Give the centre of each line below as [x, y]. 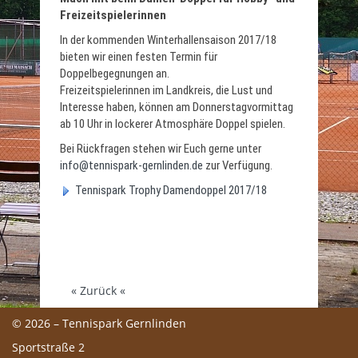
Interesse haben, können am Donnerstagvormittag [177, 107]
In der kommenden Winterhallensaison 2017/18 [168, 40]
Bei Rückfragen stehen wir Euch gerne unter [161, 148]
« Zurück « [98, 290]
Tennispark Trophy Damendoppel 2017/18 [171, 190]
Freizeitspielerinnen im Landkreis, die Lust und [166, 90]
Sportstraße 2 [48, 347]
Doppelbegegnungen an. [115, 73]
